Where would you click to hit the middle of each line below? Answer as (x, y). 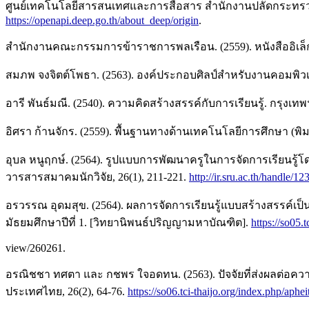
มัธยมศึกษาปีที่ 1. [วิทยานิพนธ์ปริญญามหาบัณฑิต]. (128, 223)
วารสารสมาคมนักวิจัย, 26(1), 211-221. (97, 177)
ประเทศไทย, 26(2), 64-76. (67, 292)
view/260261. (36, 248)
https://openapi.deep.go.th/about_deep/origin (102, 21)
